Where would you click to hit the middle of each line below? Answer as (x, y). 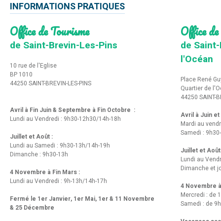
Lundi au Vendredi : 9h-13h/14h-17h (58, 181)
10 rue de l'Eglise (33, 65)
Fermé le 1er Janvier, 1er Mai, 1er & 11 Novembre (82, 199)
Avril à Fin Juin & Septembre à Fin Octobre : (73, 110)
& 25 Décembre (32, 207)
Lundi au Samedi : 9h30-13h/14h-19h (60, 145)
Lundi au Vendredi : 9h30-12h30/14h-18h (65, 119)
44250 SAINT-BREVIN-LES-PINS (51, 83)
